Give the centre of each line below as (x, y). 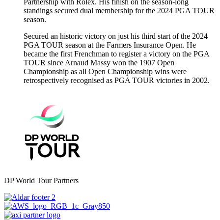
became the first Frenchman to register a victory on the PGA (116, 54)
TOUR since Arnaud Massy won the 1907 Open (99, 63)
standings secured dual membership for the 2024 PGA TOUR (119, 11)
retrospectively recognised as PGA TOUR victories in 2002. (117, 81)
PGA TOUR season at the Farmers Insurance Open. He (110, 45)
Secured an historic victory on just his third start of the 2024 (116, 36)
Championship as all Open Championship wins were (105, 72)
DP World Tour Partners (41, 181)
